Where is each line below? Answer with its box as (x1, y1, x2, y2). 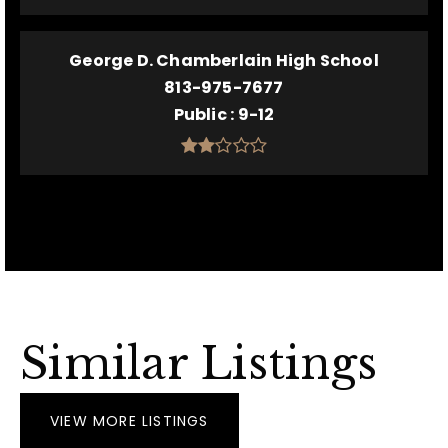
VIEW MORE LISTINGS (50, 411, 209, 431)
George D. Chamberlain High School (69, 49, 379, 72)
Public (173, 103, 231, 126)
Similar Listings (20, 336, 377, 391)
